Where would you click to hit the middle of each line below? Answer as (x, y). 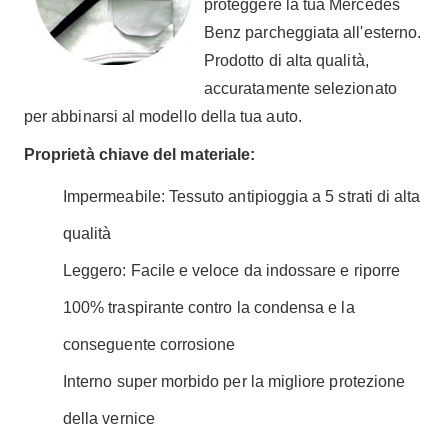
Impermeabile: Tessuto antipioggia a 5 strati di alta (242, 196)
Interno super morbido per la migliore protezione (234, 381)
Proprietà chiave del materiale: (140, 154)
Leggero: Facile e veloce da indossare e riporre (232, 270)
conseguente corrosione (149, 344)
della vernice (109, 418)
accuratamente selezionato (300, 88)
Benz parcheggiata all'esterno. (313, 32)
